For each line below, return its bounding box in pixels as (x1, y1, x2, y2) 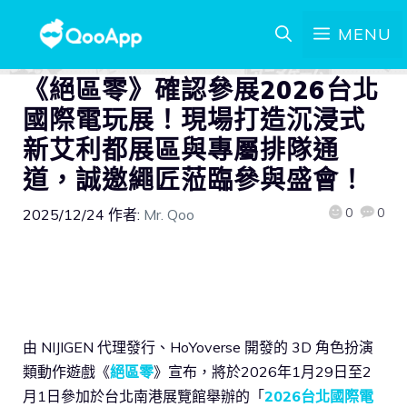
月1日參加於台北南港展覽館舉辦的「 (23, 386, 264, 405)
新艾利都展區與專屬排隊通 (23, 134, 340, 165)
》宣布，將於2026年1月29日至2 (154, 362, 372, 381)
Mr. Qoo (144, 205, 194, 223)
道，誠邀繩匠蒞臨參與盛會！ (23, 164, 366, 195)
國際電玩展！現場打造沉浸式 (23, 104, 366, 135)
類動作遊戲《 (23, 362, 110, 381)
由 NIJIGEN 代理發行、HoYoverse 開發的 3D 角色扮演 (23, 337, 373, 356)
